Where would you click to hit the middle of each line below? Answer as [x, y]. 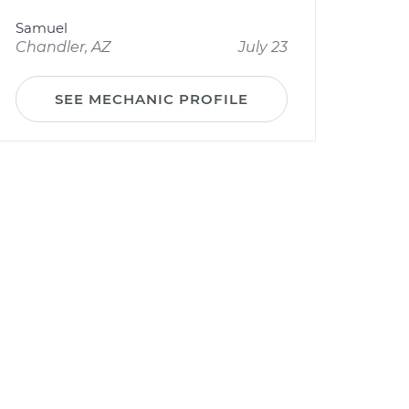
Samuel [42, 28]
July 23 [263, 47]
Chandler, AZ [63, 47]
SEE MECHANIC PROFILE [152, 99]
